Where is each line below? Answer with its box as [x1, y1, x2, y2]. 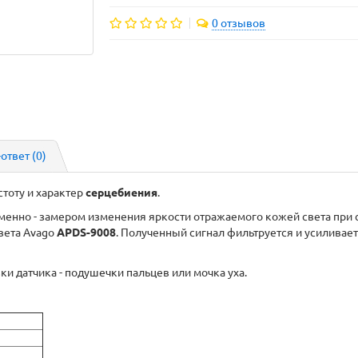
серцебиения [86, 186, 157, 199]
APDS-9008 [57, 226, 116, 239]
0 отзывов [212, 17, 266, 30]
